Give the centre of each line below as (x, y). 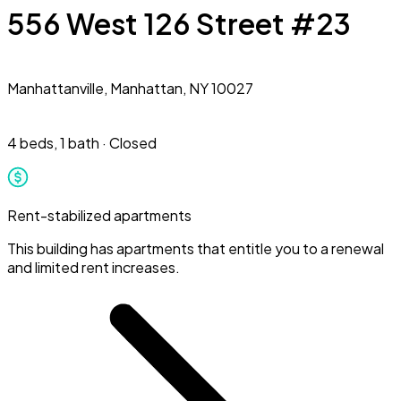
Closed (133, 142)
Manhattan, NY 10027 (182, 88)
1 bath (80, 142)
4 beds (30, 142)
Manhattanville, (59, 88)
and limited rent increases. (94, 267)
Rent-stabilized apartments (99, 215)
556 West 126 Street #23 (179, 24)
